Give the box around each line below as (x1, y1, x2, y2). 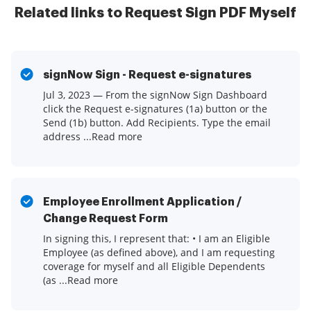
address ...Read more (43, 130, 142, 144)
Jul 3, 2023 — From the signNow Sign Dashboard (43, 88, 267, 102)
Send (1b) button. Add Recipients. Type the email (43, 116, 271, 130)
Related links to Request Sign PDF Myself (15, 6, 296, 21)
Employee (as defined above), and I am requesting (43, 246, 275, 260)
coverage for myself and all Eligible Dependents (43, 260, 265, 274)
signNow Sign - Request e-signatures (43, 69, 251, 81)
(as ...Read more (43, 274, 118, 287)
